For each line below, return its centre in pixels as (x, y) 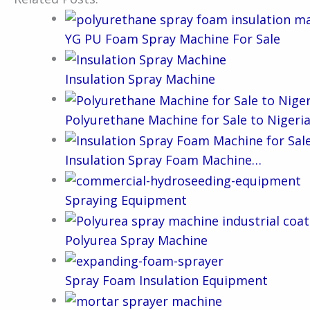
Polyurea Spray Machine (136, 240)
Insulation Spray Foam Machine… (163, 159)
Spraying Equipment (126, 200)
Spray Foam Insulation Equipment (166, 281)
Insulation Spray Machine (140, 79)
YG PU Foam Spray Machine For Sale (173, 39)
